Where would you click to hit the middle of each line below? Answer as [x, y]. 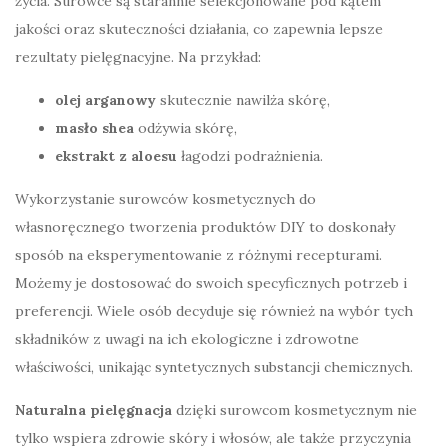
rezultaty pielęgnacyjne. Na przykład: [138, 56]
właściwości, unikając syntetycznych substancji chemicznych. [214, 366]
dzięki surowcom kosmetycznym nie [294, 409]
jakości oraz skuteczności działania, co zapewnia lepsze [199, 28]
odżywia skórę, [185, 127]
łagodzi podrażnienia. [250, 155]
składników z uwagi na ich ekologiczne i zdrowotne [187, 338]
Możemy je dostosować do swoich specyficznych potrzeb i [211, 282]
